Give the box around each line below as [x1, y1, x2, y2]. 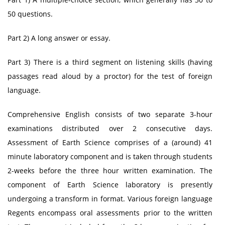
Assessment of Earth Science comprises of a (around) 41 [8, 138, 212, 147]
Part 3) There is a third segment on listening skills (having [8, 57, 212, 67]
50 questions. [8, 9, 53, 19]
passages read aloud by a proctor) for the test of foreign [8, 71, 212, 81]
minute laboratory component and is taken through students [8, 152, 212, 161]
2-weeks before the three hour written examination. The [8, 166, 212, 175]
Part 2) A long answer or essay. [8, 33, 110, 43]
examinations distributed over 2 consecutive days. [8, 124, 212, 133]
